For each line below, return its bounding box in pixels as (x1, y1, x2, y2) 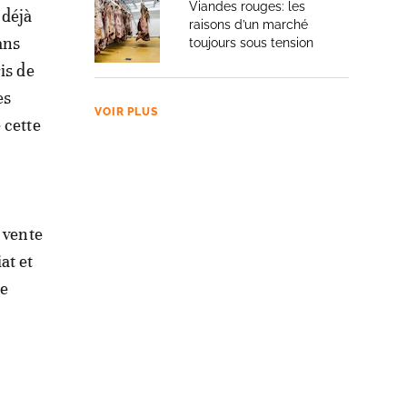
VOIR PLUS (94, 105, 158, 118)
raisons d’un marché (189, 17, 308, 32)
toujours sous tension (189, 35, 313, 50)
